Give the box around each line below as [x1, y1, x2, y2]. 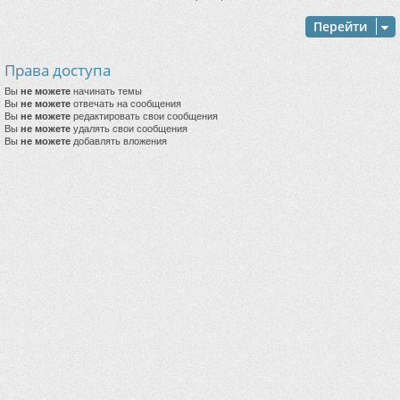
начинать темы [71, 86, 142, 97]
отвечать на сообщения [71, 98, 181, 110]
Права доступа [4, 60, 111, 81]
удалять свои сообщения [71, 123, 187, 135]
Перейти [313, 18, 367, 36]
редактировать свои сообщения [71, 111, 218, 122]
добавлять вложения [71, 136, 167, 147]
